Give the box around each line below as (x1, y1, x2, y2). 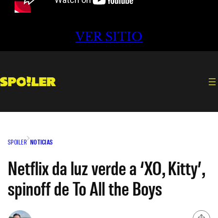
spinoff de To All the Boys (8, 176, 162, 200)
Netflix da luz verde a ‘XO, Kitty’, (8, 155, 204, 179)
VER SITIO (75, 30, 143, 44)
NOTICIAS (30, 137, 53, 146)
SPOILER (8, 137, 27, 146)
